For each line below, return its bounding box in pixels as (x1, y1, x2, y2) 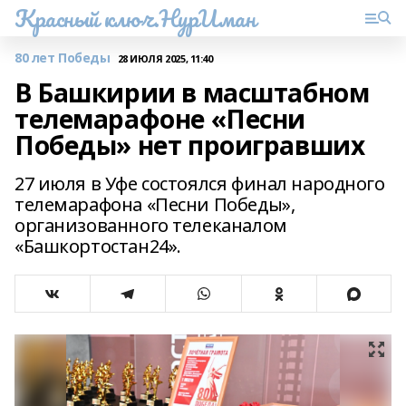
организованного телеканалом (14, 213, 287, 237)
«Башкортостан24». (14, 234, 181, 258)
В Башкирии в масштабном (14, 75, 370, 110)
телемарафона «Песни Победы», (14, 192, 295, 217)
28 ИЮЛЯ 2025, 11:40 (117, 51, 213, 65)
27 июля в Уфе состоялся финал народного (14, 171, 385, 196)
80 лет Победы (14, 49, 111, 66)
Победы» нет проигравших (14, 128, 365, 162)
